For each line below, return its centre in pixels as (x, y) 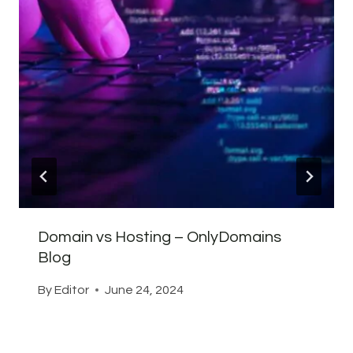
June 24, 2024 (145, 290)
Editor (72, 290)
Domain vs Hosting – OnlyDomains (160, 237)
